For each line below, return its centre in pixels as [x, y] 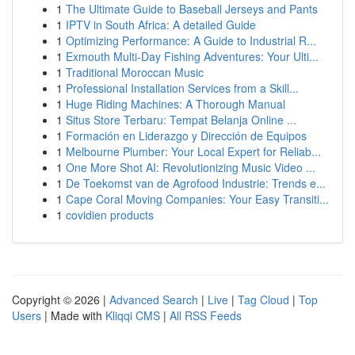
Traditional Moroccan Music [135, 72]
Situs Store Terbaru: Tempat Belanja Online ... [181, 120]
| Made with [73, 315]
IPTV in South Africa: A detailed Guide [161, 25]
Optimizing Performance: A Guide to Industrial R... [191, 40]
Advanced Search [154, 300]
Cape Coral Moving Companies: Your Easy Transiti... [197, 199]
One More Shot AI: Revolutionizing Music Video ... [191, 167]
